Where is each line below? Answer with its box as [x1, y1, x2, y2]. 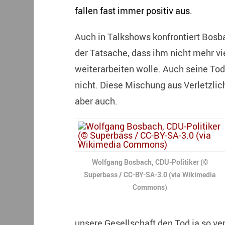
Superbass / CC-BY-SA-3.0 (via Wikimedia [84, 169, 216, 179]
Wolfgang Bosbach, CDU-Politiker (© [91, 157, 208, 167]
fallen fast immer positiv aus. [74, 4, 192, 17]
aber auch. [74, 94, 118, 107]
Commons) [133, 182, 168, 192]
